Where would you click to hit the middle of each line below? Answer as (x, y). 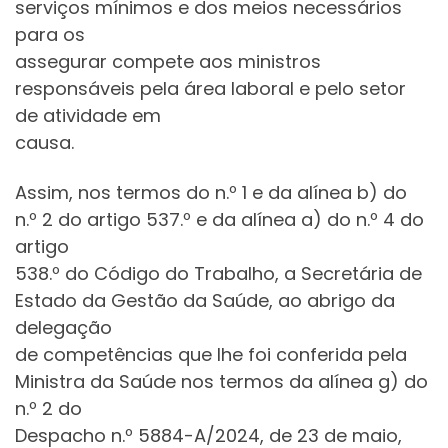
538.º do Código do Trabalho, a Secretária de (218, 273)
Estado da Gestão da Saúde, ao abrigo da (205, 300)
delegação (63, 327)
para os (50, 35)
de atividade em (88, 116)
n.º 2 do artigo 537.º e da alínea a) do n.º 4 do (219, 219)
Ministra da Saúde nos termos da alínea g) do (221, 381)
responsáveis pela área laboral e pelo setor (210, 89)
